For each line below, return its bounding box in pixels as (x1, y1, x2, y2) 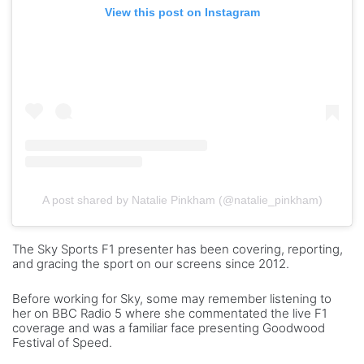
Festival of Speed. (12, 334, 112, 350)
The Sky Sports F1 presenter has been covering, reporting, (12, 240, 343, 257)
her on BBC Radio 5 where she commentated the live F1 (12, 305, 327, 321)
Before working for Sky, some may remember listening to (12, 290, 331, 306)
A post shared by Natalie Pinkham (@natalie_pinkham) (41, 193, 323, 206)
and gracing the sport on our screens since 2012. (12, 255, 289, 271)
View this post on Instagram (104, 5, 260, 19)
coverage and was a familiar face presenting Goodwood (12, 319, 325, 336)
